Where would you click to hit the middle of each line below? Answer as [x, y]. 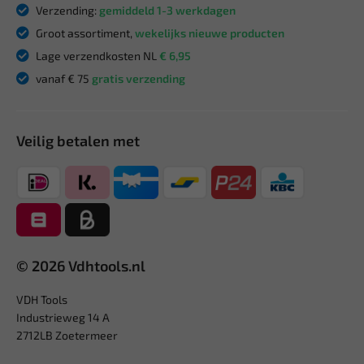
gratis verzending [139, 78]
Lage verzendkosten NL [96, 55]
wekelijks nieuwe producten [210, 32]
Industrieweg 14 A [63, 317]
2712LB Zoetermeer [67, 335]
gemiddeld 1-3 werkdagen [167, 10]
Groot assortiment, [84, 32]
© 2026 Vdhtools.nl [81, 265]
